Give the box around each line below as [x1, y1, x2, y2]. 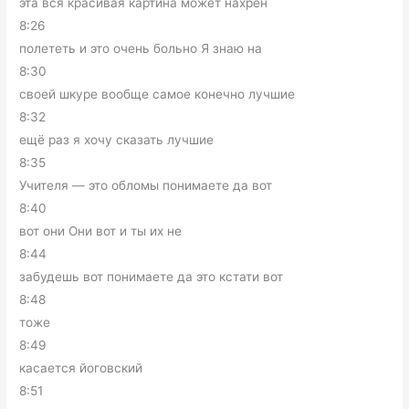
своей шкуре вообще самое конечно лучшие [19, 87, 296, 101]
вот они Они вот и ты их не [19, 224, 183, 238]
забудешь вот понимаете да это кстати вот [19, 269, 284, 284]
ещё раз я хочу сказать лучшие [19, 132, 215, 147]
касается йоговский [19, 361, 143, 375]
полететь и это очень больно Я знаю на [19, 41, 263, 56]
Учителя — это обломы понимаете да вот [19, 178, 273, 193]
